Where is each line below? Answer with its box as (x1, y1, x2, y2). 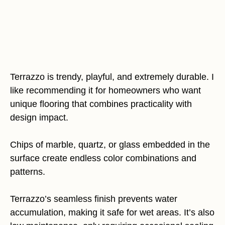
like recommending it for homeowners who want (10, 85, 201, 95)
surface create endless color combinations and (10, 153, 196, 163)
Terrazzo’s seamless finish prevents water (10, 194, 177, 204)
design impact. (10, 113, 68, 123)
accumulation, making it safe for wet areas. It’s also (10, 207, 214, 217)
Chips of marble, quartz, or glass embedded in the (10, 140, 210, 150)
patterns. (10, 167, 45, 177)
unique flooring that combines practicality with (10, 99, 192, 109)
